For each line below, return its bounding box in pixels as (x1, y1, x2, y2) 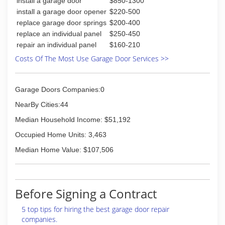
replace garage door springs (17, 19, 106, 27)
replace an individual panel (17, 30, 101, 38)
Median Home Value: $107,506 (15, 146, 114, 154)
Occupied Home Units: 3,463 (15, 131, 106, 139)
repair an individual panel (17, 41, 96, 49)
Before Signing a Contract (15, 185, 157, 202)
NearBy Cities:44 (15, 100, 68, 108)
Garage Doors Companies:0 (15, 85, 104, 93)
